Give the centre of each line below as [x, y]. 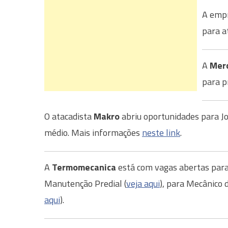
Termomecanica [84, 167]
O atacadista [69, 116]
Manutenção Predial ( [85, 183]
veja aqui [143, 183]
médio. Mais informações [93, 133]
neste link [161, 133]
